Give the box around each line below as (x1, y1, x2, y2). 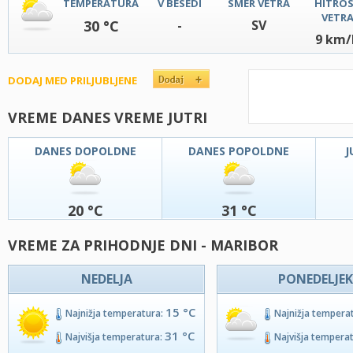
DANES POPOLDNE (188, 143, 289, 158)
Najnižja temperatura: (65, 307, 165, 320)
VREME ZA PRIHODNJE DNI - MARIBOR (8, 236, 278, 255)
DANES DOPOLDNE (34, 143, 136, 158)
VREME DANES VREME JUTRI (8, 108, 207, 127)
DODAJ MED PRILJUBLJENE (8, 73, 137, 87)
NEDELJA (80, 270, 132, 288)
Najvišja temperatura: (65, 330, 165, 344)
